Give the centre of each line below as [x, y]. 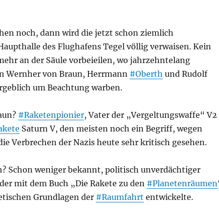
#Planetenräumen [182, 183]
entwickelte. [168, 197]
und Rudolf [185, 74]
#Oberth [146, 74]
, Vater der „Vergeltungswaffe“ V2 [150, 115]
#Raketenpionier [51, 115]
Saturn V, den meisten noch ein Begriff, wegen [111, 129]
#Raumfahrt [120, 197]
